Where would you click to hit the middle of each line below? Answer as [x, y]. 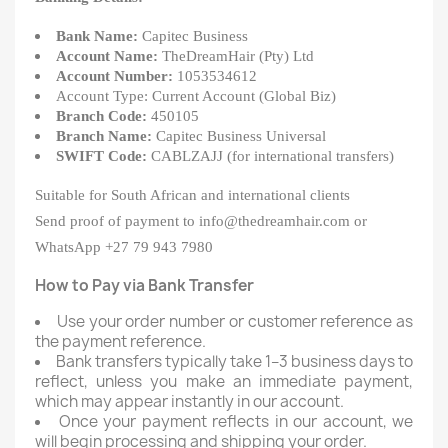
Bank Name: [97, 36]
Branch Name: [104, 136]
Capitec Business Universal [239, 136]
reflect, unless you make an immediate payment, [224, 381]
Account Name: [107, 56]
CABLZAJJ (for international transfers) [270, 156]
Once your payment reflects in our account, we [235, 421]
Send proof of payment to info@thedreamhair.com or [201, 221]
